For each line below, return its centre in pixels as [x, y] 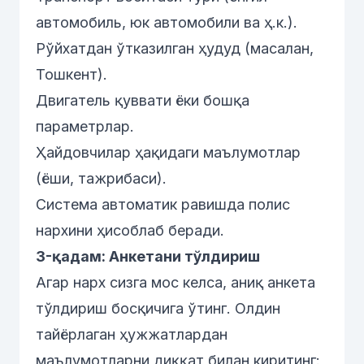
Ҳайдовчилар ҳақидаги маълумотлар [168, 152]
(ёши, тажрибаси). [101, 178]
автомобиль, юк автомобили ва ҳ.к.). [167, 22]
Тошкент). [71, 74]
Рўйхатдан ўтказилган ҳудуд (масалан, [175, 48]
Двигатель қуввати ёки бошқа [143, 100]
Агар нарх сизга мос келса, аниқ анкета [175, 282]
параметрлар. [85, 126]
